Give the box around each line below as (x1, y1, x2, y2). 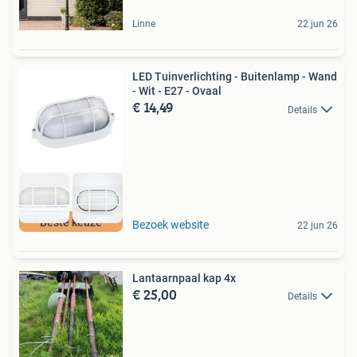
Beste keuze (40, 215, 102, 229)
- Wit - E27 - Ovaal (132, 84, 222, 98)
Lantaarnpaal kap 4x (132, 271, 236, 284)
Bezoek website (132, 218, 209, 231)
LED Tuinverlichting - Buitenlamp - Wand (132, 70, 337, 84)
